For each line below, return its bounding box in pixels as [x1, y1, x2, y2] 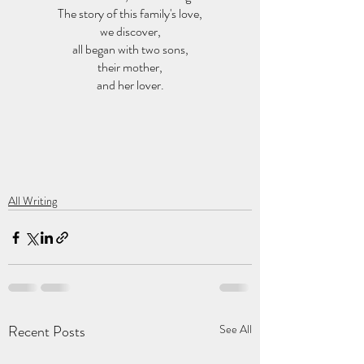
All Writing [8, 193, 57, 209]
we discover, [99, 22, 161, 41]
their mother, [97, 58, 162, 76]
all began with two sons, [71, 40, 188, 58]
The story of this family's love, [58, 4, 202, 23]
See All [219, 321, 252, 337]
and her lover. [96, 76, 164, 94]
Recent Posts [8, 321, 85, 342]
